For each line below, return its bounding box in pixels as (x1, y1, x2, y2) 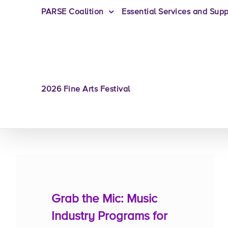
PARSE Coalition (41, 8, 104, 16)
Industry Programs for (51, 210, 167, 222)
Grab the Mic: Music (51, 193, 157, 205)
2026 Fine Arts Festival (41, 85, 130, 94)
